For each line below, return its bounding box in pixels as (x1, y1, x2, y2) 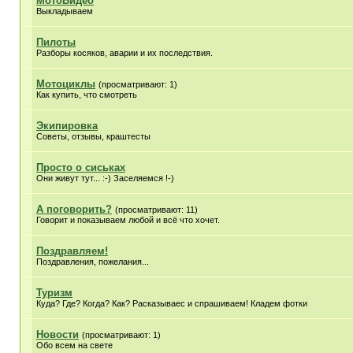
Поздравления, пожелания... (36, 257, 149, 266)
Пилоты (36, 36, 76, 48)
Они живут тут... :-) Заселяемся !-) (36, 173, 174, 183)
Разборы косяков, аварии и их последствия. (36, 48, 213, 58)
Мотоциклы (36, 78, 95, 90)
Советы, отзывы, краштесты (36, 132, 150, 141)
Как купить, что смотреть (36, 90, 137, 99)
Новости (36, 329, 79, 340)
